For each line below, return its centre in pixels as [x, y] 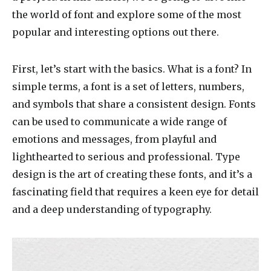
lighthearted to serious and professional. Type [126, 157]
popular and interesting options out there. [116, 32]
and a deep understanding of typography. [112, 209]
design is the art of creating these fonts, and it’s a [132, 174]
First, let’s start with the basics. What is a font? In [132, 69]
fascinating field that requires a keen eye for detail [135, 192]
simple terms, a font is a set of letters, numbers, [128, 87]
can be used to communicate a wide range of [119, 122]
